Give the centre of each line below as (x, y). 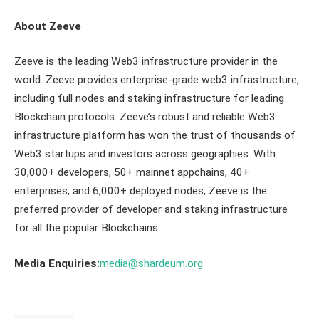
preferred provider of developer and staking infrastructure (151, 210)
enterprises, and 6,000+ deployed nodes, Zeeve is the (141, 191)
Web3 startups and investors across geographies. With (145, 154)
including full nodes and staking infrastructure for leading (149, 99)
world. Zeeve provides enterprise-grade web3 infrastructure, (157, 80)
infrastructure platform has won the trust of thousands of (155, 136)
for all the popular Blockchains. (87, 228)
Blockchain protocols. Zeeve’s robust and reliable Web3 (145, 117)
